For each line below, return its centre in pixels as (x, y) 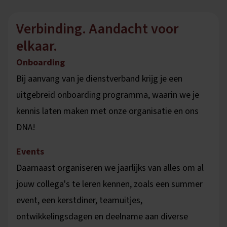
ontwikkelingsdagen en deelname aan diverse (102, 216)
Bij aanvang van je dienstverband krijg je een (99, 79)
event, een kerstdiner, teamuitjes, (79, 200)
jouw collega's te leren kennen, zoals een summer (109, 184)
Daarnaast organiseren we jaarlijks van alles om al (110, 168)
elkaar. (37, 46)
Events (30, 152)
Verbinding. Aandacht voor (97, 29)
